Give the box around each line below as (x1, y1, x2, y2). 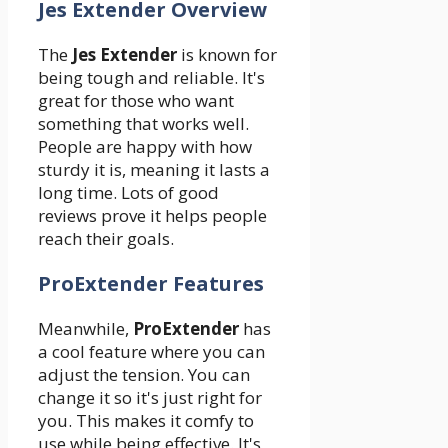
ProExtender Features (38, 270, 264, 298)
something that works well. (38, 112, 249, 136)
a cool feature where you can (38, 340, 265, 364)
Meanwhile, (38, 317, 133, 341)
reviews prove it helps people (38, 204, 267, 228)
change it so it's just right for (38, 386, 262, 410)
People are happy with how (38, 135, 252, 159)
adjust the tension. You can (38, 363, 250, 387)
